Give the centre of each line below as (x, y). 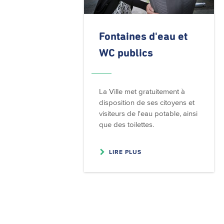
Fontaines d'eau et (143, 37)
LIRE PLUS (125, 151)
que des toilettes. (126, 124)
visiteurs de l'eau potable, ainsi (148, 113)
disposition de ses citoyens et (146, 102)
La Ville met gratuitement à (142, 91)
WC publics (126, 53)
